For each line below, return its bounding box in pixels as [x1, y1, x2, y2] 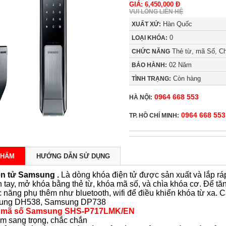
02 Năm [167, 61, 192, 69]
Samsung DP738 [44, 198, 106, 207]
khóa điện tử [92, 171, 137, 180]
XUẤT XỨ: [132, 21, 161, 28]
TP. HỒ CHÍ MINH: [129, 112, 180, 120]
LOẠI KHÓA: [132, 34, 168, 42]
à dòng [65, 171, 90, 180]
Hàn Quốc [161, 20, 193, 28]
